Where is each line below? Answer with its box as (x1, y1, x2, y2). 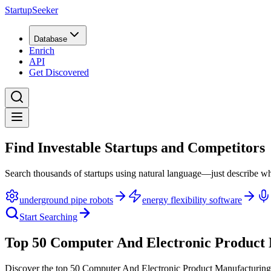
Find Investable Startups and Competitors (5, 139, 265, 155)
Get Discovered (29, 67, 89, 77)
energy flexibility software (142, 194, 242, 205)
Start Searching (19, 211, 77, 222)
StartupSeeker (5, 5, 58, 15)
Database (34, 34, 67, 44)
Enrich (29, 45, 54, 56)
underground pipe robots (19, 194, 113, 205)
